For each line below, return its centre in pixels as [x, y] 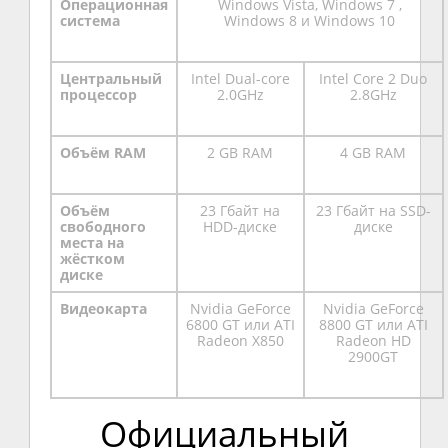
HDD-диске [240, 226]
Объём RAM [102, 152]
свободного [102, 226]
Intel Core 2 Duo [373, 78]
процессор [98, 94]
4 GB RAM [373, 152]
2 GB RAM [240, 152]
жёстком [92, 258]
